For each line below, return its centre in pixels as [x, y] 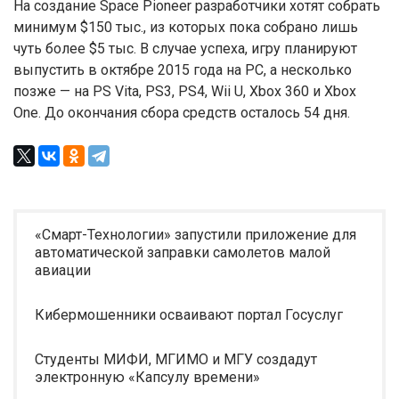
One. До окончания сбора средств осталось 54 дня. [182, 113]
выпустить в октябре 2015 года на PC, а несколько [183, 70]
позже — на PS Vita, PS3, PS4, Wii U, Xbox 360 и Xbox [185, 91]
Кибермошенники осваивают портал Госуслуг [189, 315]
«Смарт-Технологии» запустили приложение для [195, 235]
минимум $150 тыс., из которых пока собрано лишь [186, 27]
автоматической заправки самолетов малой [183, 252]
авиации [63, 270]
